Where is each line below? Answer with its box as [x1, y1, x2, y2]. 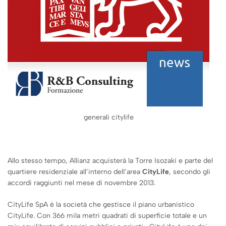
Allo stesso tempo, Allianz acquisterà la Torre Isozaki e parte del [8, 156, 213, 165]
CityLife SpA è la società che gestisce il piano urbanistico [8, 200, 194, 209]
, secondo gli [169, 167, 210, 177]
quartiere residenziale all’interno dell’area [8, 167, 142, 177]
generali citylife [83, 113, 134, 122]
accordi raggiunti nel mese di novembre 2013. [8, 179, 155, 188]
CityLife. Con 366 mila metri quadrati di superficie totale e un [8, 211, 207, 220]
